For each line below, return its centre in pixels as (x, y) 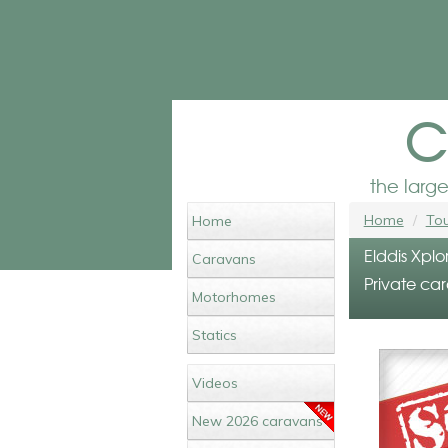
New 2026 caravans (257, 421)
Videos (215, 383)
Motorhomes (234, 297)
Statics (214, 335)
